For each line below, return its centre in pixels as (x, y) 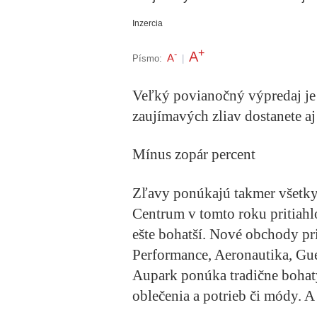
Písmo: (147, 58)
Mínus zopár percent (194, 155)
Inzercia (148, 23)
